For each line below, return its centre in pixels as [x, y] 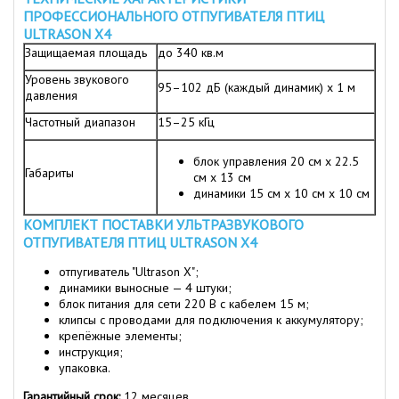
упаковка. [85, 368]
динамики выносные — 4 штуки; [145, 288]
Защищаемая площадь [86, 53]
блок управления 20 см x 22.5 [276, 162]
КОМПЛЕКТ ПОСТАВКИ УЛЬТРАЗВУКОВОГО [163, 225]
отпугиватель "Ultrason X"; [129, 272]
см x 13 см [222, 178]
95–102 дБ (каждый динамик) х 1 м [256, 88]
